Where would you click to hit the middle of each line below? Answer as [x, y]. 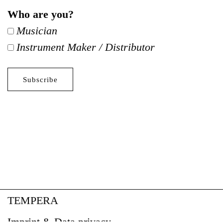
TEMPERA [33, 200]
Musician [37, 31]
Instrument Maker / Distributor [86, 47]
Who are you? [41, 14]
